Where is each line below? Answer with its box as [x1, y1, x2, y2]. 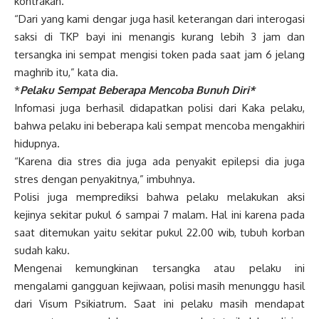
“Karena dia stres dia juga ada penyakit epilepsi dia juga [14, 154, 305, 168]
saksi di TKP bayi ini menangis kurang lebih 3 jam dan [14, 29, 305, 43]
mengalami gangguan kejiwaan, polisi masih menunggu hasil [14, 278, 305, 293]
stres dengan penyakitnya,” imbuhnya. [14, 172, 195, 186]
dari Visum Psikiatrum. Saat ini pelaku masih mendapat [14, 296, 305, 310]
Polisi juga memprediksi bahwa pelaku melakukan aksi [14, 189, 305, 204]
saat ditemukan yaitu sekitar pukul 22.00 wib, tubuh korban [14, 225, 305, 239]
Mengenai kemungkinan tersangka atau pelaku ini [14, 261, 305, 275]
